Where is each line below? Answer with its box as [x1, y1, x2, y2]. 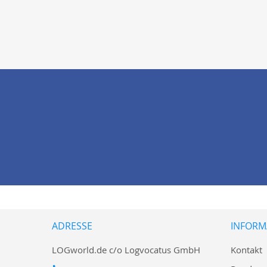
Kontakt [231, 244, 262, 256]
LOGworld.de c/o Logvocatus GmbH [52, 244, 200, 256]
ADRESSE [52, 219, 92, 232]
